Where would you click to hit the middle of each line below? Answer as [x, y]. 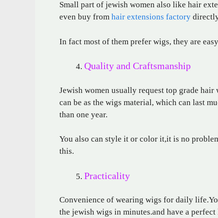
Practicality [107, 175]
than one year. [83, 114]
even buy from [85, 17]
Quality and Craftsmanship [137, 66]
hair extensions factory [151, 17]
